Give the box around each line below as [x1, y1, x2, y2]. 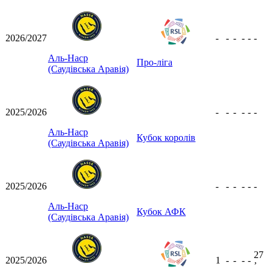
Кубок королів [137, 132, 195, 143]
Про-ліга [137, 56, 172, 67]
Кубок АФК [137, 206, 186, 217]
